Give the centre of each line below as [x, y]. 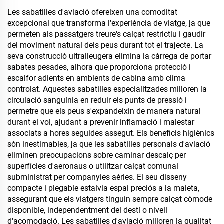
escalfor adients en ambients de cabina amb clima [96, 78]
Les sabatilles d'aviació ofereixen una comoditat [92, 12]
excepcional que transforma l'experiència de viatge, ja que [109, 23]
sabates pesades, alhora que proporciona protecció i [99, 67]
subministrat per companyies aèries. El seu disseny [97, 177]
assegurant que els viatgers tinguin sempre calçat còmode [110, 199]
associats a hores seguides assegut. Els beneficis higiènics [111, 133]
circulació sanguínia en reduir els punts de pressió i [97, 100]
